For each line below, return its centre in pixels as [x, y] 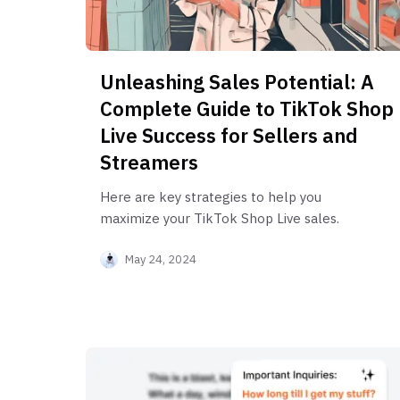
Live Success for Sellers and [229, 135]
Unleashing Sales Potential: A [237, 81]
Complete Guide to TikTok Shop [247, 108]
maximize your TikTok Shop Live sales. [220, 218]
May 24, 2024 [161, 259]
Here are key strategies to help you [211, 196]
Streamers [149, 162]
